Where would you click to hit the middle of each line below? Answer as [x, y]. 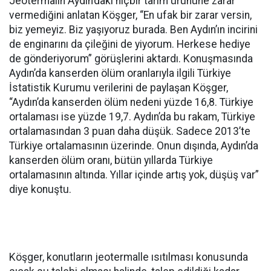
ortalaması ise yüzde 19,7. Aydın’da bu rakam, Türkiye [132, 117]
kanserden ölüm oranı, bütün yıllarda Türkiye [111, 161]
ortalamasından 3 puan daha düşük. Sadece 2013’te [130, 132]
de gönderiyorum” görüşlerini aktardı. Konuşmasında [131, 59]
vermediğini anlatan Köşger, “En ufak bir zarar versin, [130, 15]
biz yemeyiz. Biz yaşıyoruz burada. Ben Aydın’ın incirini [133, 30]
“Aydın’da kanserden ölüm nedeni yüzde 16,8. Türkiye [131, 103]
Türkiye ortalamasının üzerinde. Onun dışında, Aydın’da [134, 146]
